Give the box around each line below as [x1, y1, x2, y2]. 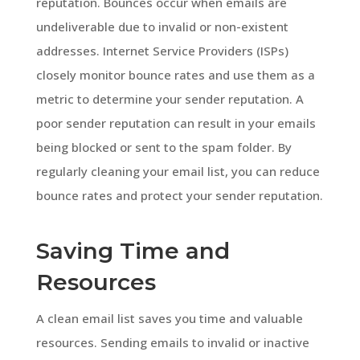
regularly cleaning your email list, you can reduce [35, 162, 320, 179]
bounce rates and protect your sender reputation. [35, 186, 323, 203]
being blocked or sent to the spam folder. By [35, 138, 292, 155]
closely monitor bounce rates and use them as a [35, 66, 315, 83]
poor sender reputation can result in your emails [35, 114, 316, 131]
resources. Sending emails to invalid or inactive [35, 333, 309, 350]
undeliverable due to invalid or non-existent [35, 18, 288, 35]
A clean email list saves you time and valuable [35, 309, 303, 326]
